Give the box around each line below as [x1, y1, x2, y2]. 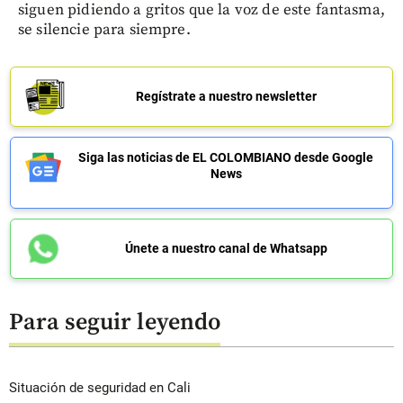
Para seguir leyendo [9, 308, 220, 338]
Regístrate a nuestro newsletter [135, 88, 317, 103]
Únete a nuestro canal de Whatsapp [124, 240, 327, 255]
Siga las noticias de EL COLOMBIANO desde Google [78, 149, 373, 165]
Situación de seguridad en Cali [9, 379, 191, 396]
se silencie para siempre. [18, 19, 191, 40]
